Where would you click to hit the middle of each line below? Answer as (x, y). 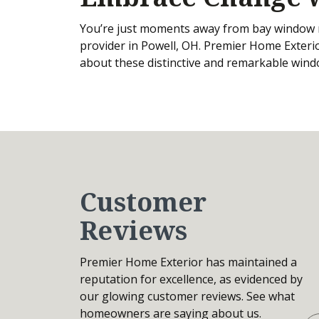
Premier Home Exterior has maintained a (188, 262)
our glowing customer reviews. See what (187, 296)
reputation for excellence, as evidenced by (191, 279)
